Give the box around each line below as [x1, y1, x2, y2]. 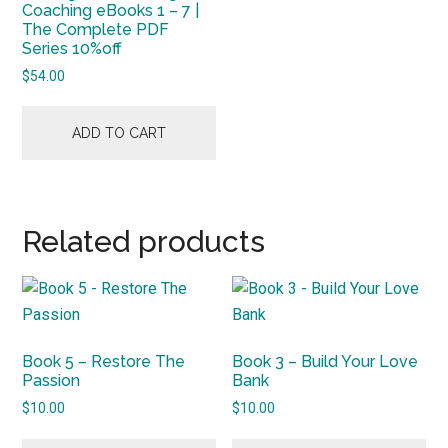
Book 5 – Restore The [22, 352, 186, 372]
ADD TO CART [72, 125, 167, 142]
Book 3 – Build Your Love [232, 352, 419, 372]
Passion [22, 371, 81, 391]
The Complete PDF [22, 19, 170, 39]
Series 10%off [22, 38, 123, 58]
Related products [22, 224, 266, 260]
